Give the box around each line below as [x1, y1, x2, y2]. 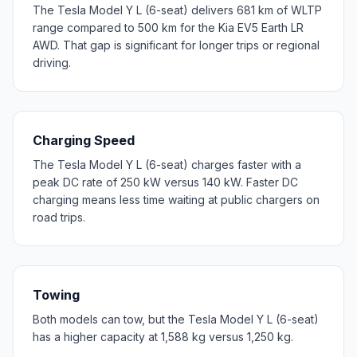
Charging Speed [33, 132, 135, 148]
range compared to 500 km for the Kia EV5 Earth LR [33, 21, 304, 34]
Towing [33, 287, 80, 303]
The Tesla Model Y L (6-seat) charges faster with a [33, 158, 301, 171]
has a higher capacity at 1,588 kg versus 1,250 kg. [33, 330, 293, 343]
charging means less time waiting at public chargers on [33, 193, 320, 206]
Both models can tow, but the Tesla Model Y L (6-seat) [33, 312, 319, 326]
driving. [33, 56, 71, 69]
